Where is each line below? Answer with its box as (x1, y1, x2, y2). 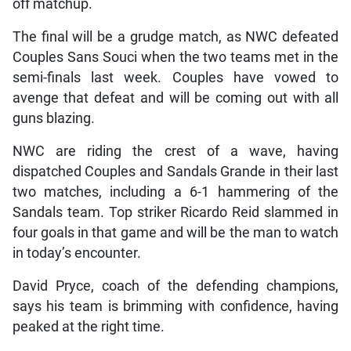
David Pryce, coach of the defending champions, (12, 277, 339, 294)
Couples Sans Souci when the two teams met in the (12, 49, 339, 65)
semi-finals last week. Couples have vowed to (12, 69, 339, 85)
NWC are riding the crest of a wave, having (12, 143, 339, 159)
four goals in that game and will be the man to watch (12, 224, 339, 241)
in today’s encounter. (12, 244, 141, 261)
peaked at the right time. (12, 318, 165, 335)
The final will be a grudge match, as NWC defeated (12, 28, 339, 45)
